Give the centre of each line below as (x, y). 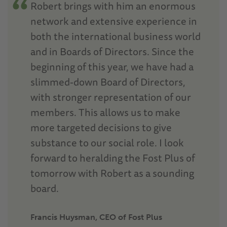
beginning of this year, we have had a (112, 66)
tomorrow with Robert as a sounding (112, 173)
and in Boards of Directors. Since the (112, 51)
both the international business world (116, 36)
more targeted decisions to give (101, 127)
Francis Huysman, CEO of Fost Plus (96, 217)
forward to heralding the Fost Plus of (113, 158)
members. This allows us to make (105, 112)
